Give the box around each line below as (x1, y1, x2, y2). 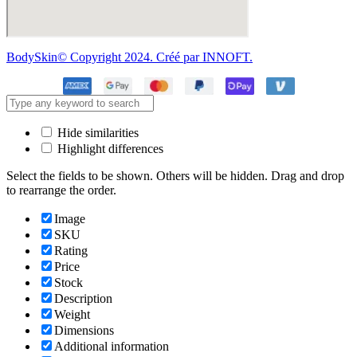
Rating (54, 244, 88, 258)
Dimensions (54, 324, 114, 338)
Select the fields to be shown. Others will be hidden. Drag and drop (6, 169, 344, 183)
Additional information (54, 339, 169, 354)
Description (54, 292, 112, 306)
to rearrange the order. (6, 183, 116, 198)
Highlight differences (54, 142, 163, 156)
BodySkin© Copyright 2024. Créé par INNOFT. (6, 50, 253, 65)
